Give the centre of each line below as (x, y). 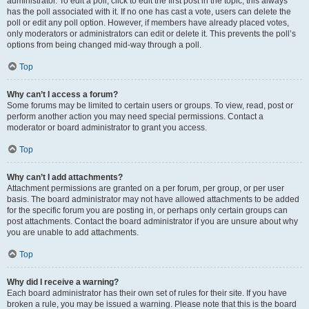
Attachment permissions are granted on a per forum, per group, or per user (146, 188)
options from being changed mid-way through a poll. (104, 45)
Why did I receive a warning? (63, 282)
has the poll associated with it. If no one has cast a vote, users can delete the (149, 12)
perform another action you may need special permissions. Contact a (135, 117)
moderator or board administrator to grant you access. (107, 128)
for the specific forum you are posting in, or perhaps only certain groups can (147, 210)
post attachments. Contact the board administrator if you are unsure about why (152, 221)
